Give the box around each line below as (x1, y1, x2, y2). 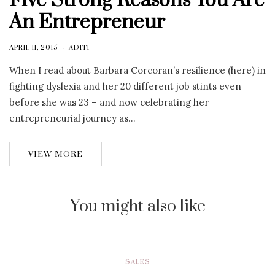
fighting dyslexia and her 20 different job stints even (9, 80, 241, 92)
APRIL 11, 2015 (9, 43, 58, 52)
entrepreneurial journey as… (9, 112, 136, 124)
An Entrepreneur (9, 9, 165, 35)
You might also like (69, 195, 206, 217)
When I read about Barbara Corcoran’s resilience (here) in (9, 64, 266, 76)
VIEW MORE (28, 149, 83, 159)
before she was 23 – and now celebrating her (9, 96, 209, 108)
